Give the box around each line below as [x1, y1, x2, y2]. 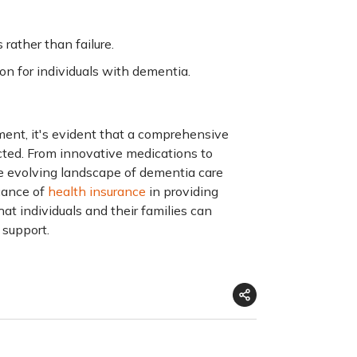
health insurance [48, 182, 146, 199]
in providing [149, 182, 218, 199]
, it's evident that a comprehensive [25, 125, 229, 142]
